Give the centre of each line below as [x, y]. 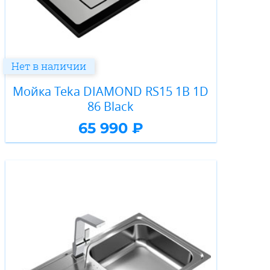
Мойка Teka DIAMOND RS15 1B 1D [111, 91]
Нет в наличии [49, 66]
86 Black [111, 106]
